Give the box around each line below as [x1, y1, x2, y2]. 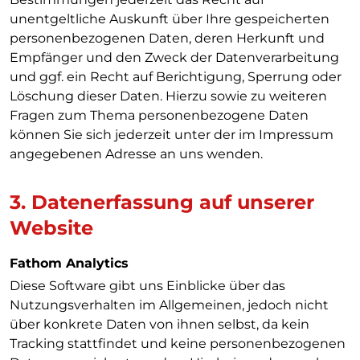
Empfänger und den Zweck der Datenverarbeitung [10, 50, 339, 65]
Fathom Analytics [10, 256, 129, 271]
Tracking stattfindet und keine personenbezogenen [10, 336, 346, 351]
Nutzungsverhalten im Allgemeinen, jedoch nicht [10, 297, 329, 313]
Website [10, 216, 93, 239]
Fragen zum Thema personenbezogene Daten [10, 108, 309, 123]
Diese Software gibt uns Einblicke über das [10, 278, 285, 293]
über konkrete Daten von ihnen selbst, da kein [10, 317, 309, 332]
